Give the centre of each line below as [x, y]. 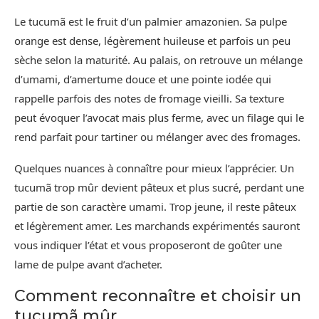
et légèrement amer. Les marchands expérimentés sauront [157, 225]
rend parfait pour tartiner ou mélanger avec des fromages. [157, 136]
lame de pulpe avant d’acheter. [88, 264]
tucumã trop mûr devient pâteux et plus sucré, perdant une [159, 187]
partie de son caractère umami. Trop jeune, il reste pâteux [155, 206]
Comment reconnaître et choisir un [158, 296]
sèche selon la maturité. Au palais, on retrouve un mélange [158, 59]
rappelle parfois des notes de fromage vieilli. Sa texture [149, 98]
